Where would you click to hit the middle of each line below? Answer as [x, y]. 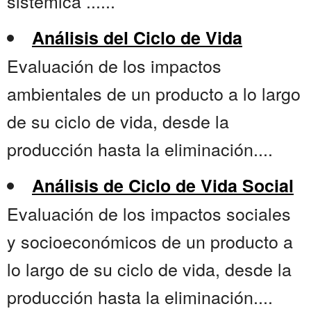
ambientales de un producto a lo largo [154, 93]
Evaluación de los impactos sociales [149, 213]
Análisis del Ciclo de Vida [137, 38]
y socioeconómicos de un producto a [150, 241]
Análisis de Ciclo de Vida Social [163, 186]
